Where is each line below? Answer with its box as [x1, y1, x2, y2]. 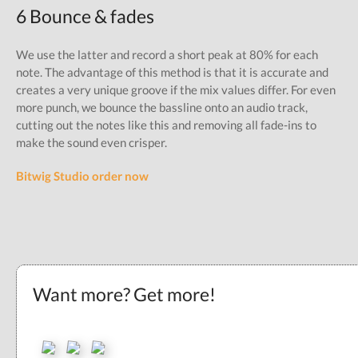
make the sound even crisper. [16, 134, 167, 149]
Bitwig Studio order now [16, 168, 149, 183]
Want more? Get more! [33, 283, 216, 305]
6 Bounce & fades [16, 5, 154, 27]
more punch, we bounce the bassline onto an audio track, [16, 99, 308, 114]
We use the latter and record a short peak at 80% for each [16, 46, 318, 62]
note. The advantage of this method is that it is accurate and [16, 64, 328, 79]
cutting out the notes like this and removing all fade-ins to [16, 117, 316, 132]
